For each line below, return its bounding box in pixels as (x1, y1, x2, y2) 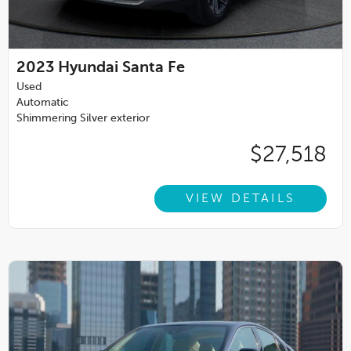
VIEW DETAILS (185, 192, 295, 205)
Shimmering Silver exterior (16, 113, 150, 125)
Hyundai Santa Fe (58, 60, 185, 77)
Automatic (16, 97, 69, 109)
